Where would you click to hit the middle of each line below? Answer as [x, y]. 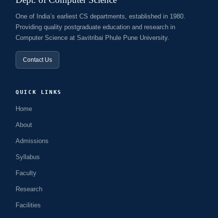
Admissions [32, 141]
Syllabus [28, 157]
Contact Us [37, 60]
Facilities [28, 205]
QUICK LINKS [39, 92]
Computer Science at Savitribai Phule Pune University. [92, 38]
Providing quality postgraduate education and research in [95, 27]
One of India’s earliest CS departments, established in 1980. [100, 16]
